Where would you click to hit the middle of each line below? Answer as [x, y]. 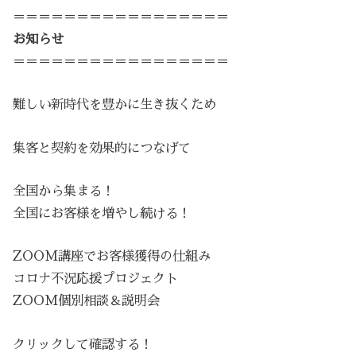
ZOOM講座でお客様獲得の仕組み [112, 257]
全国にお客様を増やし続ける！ [102, 213]
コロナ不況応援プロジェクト [96, 279]
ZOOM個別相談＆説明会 [87, 301]
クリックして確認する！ [83, 344]
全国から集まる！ [64, 191]
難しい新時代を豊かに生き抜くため [115, 105]
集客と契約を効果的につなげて [102, 148]
